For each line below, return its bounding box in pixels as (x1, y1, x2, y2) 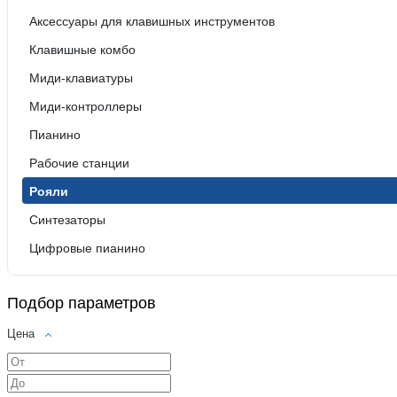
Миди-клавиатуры (29, 68, 133, 87)
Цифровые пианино (29, 238, 145, 257)
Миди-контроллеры (29, 97, 142, 115)
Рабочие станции (29, 153, 129, 172)
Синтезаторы (29, 210, 105, 229)
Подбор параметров (7, 290, 156, 314)
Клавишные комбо (29, 40, 136, 58)
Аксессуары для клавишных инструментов (29, 12, 275, 30)
